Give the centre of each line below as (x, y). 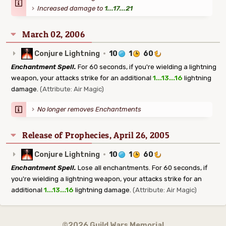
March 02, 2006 (54, 34)
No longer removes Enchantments (89, 109)
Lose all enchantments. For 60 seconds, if (142, 168)
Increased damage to (71, 8)
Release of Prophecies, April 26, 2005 (96, 135)
